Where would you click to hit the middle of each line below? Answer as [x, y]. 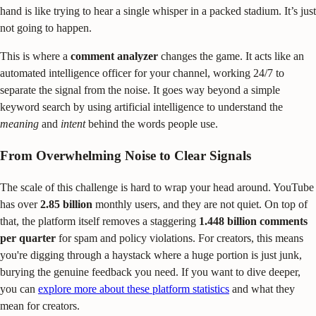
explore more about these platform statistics [134, 289]
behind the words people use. [152, 123]
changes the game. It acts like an [231, 56]
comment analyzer [114, 56]
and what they [262, 289]
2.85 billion [66, 205]
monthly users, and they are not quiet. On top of [200, 205]
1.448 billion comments [253, 221]
